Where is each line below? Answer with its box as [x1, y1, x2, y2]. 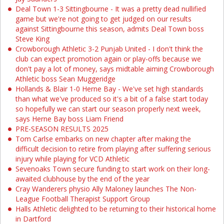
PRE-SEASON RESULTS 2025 [15, 124, 108, 133]
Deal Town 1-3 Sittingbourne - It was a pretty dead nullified [15, 4, 206, 13]
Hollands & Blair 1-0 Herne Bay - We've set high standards [15, 84, 203, 93]
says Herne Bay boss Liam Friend [15, 114, 123, 123]
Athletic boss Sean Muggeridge [15, 74, 115, 83]
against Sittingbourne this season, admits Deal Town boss [15, 24, 204, 33]
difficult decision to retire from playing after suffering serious [15, 144, 211, 153]
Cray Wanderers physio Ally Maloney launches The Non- [15, 184, 196, 193]
